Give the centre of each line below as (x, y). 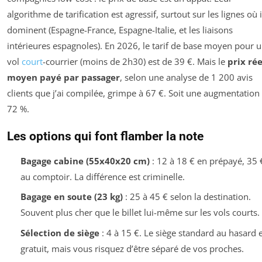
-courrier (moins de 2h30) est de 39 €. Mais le (135, 61)
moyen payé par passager (63, 77)
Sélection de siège (60, 232)
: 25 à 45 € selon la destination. (187, 197)
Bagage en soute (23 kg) (71, 197)
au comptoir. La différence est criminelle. (102, 176)
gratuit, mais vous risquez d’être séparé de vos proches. (132, 248)
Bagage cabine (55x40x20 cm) (85, 161)
